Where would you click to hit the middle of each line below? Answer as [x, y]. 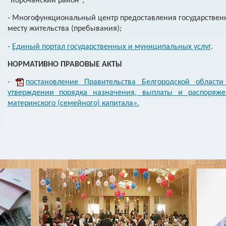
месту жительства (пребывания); [64, 29]
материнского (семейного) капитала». [73, 104]
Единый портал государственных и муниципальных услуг [111, 47]
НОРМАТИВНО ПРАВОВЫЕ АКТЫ [65, 65]
